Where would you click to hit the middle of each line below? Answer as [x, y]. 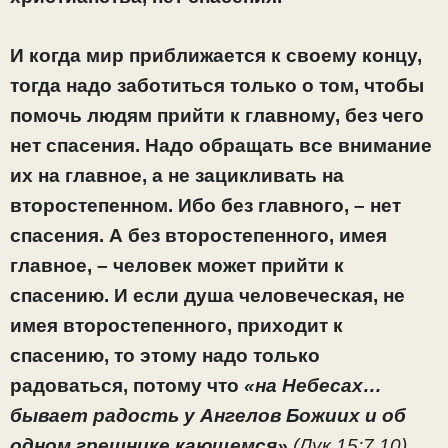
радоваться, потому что [127, 385]
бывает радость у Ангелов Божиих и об [208, 415]
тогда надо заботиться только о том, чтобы [217, 85]
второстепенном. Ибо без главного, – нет [205, 205]
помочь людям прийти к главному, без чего [217, 115]
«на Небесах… [313, 385]
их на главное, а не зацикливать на [177, 175]
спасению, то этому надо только [165, 355]
